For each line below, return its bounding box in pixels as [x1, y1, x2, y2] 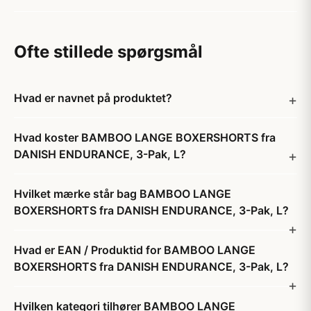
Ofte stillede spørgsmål [14, 42, 203, 62]
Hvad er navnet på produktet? [14, 91, 172, 105]
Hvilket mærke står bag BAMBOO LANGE [14, 187, 231, 201]
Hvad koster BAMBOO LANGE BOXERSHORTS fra [14, 131, 276, 144]
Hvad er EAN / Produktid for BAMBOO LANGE [14, 243, 255, 257]
